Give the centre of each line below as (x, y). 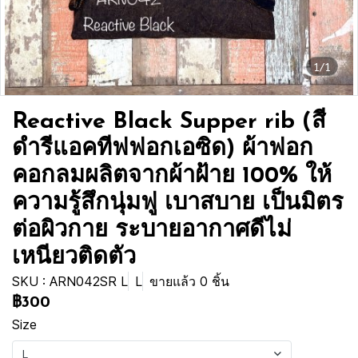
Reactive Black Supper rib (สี (169, 122)
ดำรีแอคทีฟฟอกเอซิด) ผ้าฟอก (163, 149)
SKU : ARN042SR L (70, 281)
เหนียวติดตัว (74, 258)
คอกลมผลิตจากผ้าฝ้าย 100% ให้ (172, 176)
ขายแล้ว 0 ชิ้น (189, 281)
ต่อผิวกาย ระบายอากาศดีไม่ (152, 231)
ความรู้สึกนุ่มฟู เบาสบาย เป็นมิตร (178, 203)
